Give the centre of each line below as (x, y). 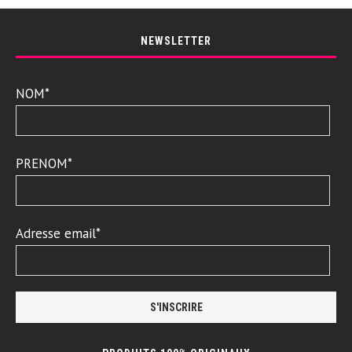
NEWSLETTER (176, 41)
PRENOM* (44, 164)
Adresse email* (58, 234)
